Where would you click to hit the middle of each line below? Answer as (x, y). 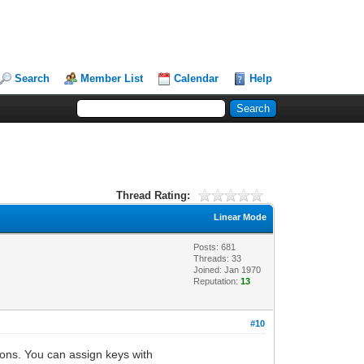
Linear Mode (240, 217)
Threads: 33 (218, 258)
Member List (112, 78)
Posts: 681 (215, 247)
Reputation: (217, 281)
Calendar (197, 78)
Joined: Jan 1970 (227, 269)
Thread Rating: (153, 195)
